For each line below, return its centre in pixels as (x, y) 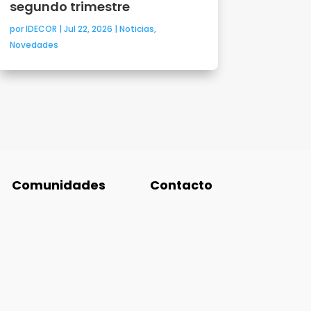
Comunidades (59, 185)
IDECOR (41, 28)
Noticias (136, 28)
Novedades (34, 44)
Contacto (182, 185)
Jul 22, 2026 (88, 28)
